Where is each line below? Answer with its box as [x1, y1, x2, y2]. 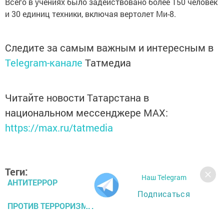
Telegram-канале [5, 56, 82, 69]
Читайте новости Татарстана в [5, 91, 149, 104]
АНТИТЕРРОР [7, 177, 57, 188]
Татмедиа [85, 56, 131, 69]
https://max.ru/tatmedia [5, 121, 113, 134]
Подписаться [137, 188, 190, 199]
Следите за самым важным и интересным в [5, 41, 213, 54]
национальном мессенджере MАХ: [5, 106, 168, 119]
